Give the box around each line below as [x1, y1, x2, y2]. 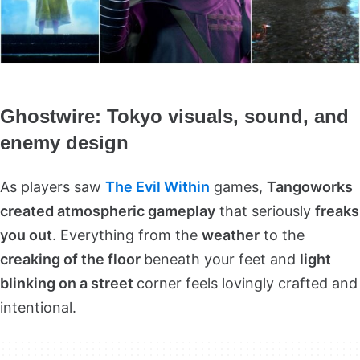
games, [210, 178, 267, 196]
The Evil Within [105, 178, 210, 196]
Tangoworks [267, 178, 353, 196]
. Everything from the [52, 227, 202, 244]
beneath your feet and [144, 251, 300, 268]
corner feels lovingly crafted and [137, 275, 358, 292]
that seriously [215, 202, 315, 220]
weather [202, 227, 260, 244]
